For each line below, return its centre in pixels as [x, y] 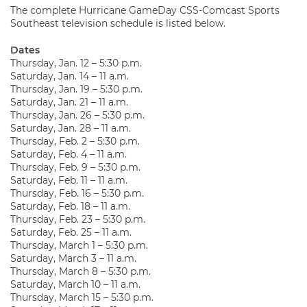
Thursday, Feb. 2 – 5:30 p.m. [75, 141]
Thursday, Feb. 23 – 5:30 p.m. [78, 219]
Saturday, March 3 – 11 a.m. [73, 258]
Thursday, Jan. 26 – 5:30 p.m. [77, 115]
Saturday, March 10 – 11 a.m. [75, 284]
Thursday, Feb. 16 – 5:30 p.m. [77, 193]
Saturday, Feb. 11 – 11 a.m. [69, 180]
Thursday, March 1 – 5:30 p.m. [79, 245]
